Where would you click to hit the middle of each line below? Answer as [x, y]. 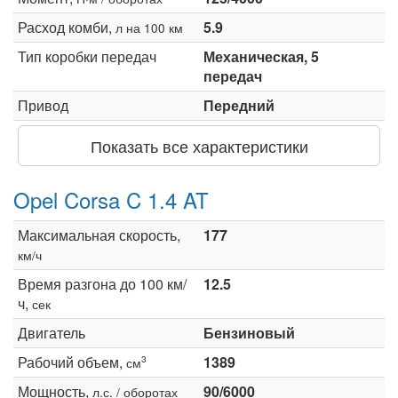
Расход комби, [67, 27]
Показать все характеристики [199, 145]
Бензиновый [249, 332]
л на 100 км [149, 27]
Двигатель [52, 332]
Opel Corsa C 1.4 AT [111, 199]
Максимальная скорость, [99, 235]
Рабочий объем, [72, 362]
